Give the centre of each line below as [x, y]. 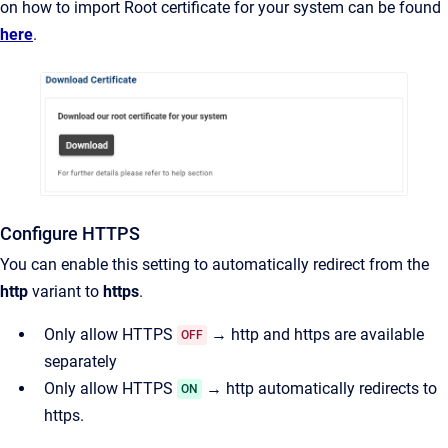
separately [80, 361]
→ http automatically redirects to [320, 388]
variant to [65, 291]
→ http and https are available [316, 334]
